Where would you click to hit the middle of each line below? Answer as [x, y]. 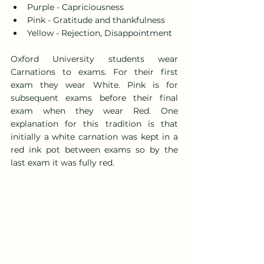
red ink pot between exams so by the [94, 150]
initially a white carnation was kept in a [94, 137]
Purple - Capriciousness [75, 7]
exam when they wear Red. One [94, 111]
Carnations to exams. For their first [94, 72]
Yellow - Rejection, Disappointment [100, 33]
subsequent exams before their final [94, 98]
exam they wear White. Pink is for [94, 85]
